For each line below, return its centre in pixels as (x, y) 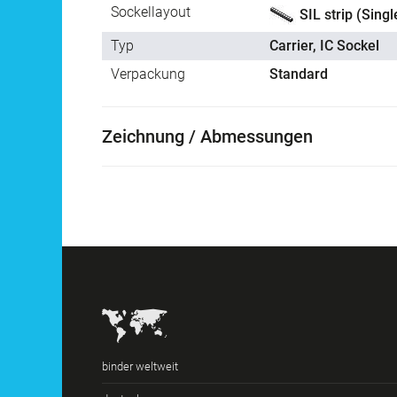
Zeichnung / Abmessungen (207, 137)
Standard (299, 74)
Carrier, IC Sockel (324, 46)
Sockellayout (151, 12)
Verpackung (148, 74)
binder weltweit (140, 367)
